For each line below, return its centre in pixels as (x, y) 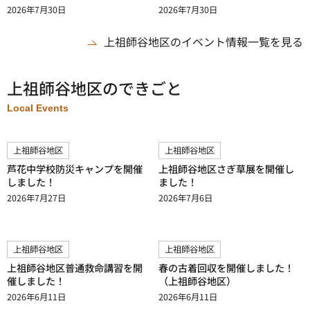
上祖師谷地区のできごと (94, 88)
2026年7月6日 (185, 198)
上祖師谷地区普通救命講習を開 (75, 268)
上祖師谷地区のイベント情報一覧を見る (203, 42)
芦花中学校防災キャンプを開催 (75, 169)
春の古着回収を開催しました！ (226, 268)
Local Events (38, 108)
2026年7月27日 (36, 198)
